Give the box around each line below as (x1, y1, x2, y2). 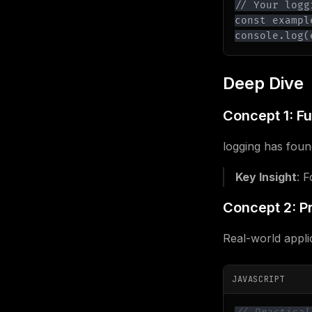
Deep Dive (223, 73, 304, 93)
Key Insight (235, 170, 297, 184)
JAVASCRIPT (232, 274, 285, 285)
